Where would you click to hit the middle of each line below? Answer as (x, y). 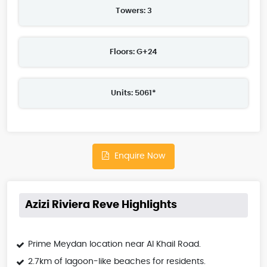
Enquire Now (139, 156)
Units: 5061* (133, 94)
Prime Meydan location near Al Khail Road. (114, 245)
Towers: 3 (133, 11)
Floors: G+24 (133, 52)
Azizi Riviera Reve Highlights (101, 205)
